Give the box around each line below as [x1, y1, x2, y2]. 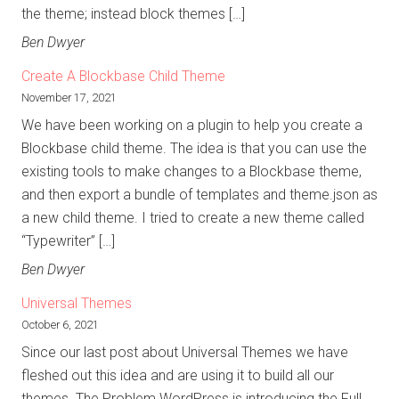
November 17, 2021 [21, 91, 117, 105]
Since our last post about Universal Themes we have [21, 344, 348, 362]
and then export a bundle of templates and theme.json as [21, 186, 378, 204]
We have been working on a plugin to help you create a [21, 117, 362, 134]
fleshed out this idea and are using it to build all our [21, 367, 334, 385]
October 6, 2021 [21, 318, 99, 332]
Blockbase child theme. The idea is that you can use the [21, 140, 367, 158]
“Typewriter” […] [21, 232, 115, 250]
